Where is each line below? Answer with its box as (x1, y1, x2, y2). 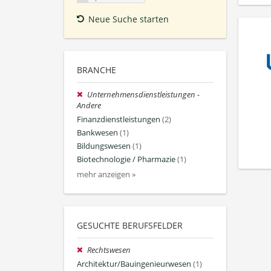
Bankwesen (77, 127, 118, 138)
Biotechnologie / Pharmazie (77, 154, 175, 165)
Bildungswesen (77, 141, 131, 152)
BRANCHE (77, 64, 116, 76)
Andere (77, 100, 101, 111)
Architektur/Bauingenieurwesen (77, 258, 191, 269)
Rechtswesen (87, 245, 131, 256)
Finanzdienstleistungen (77, 114, 160, 125)
